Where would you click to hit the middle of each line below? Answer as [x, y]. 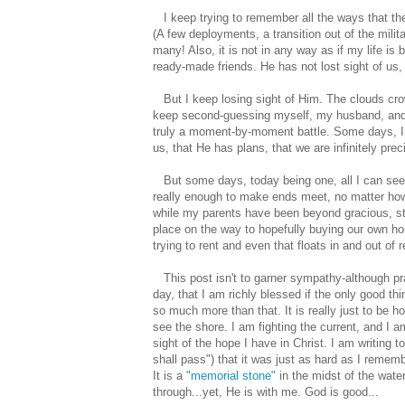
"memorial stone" [231, 376]
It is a [170, 376]
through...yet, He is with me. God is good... [266, 392]
